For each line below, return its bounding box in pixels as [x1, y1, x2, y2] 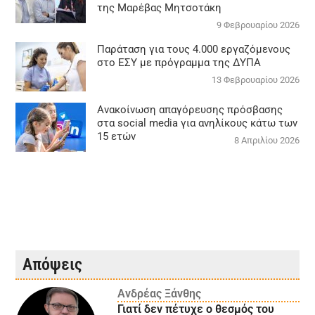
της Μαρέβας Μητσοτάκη [97, 1, 222, 15]
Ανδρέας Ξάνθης [117, 287, 201, 301]
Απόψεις [22, 255, 83, 275]
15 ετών [97, 130, 136, 143]
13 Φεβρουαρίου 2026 [211, 75, 300, 86]
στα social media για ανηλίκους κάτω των [97, 117, 298, 130]
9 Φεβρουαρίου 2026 [216, 20, 300, 31]
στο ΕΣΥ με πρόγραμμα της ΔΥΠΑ [97, 56, 262, 70]
